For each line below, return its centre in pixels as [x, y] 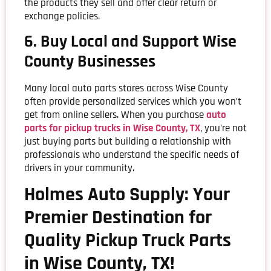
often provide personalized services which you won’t [133, 101]
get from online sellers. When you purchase [115, 115]
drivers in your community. [79, 168]
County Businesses [90, 61]
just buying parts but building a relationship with [128, 141]
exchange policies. [62, 17]
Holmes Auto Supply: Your [127, 195]
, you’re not [224, 128]
